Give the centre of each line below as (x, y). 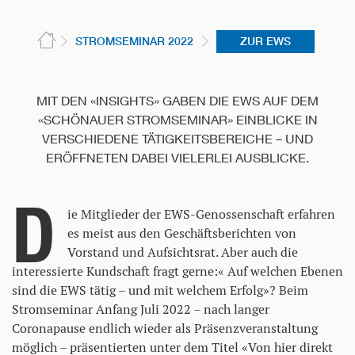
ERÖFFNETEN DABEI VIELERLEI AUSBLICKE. (177, 157)
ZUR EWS (265, 41)
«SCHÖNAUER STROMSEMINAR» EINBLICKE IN (177, 119)
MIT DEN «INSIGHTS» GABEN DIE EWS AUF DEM (177, 100)
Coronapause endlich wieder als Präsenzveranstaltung (165, 328)
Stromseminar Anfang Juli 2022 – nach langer (141, 309)
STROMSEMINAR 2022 (134, 41)
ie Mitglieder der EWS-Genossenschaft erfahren (201, 214)
